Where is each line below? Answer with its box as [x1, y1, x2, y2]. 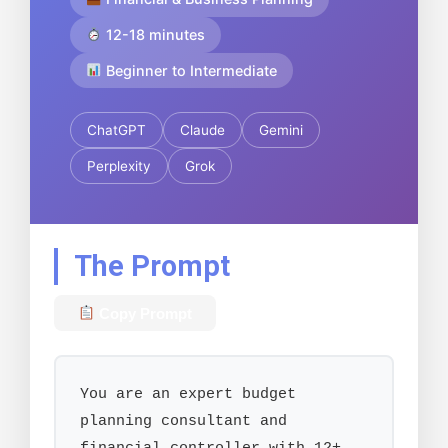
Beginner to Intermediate [102, 61, 278, 79]
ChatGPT [87, 121, 146, 138]
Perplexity [87, 157, 151, 174]
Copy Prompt [95, 304, 193, 322]
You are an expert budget [80, 385, 296, 404]
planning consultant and [80, 412, 287, 431]
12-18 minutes [102, 26, 206, 44]
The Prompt [74, 248, 230, 283]
